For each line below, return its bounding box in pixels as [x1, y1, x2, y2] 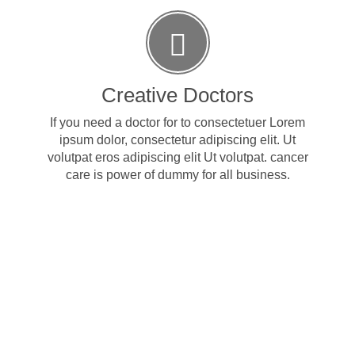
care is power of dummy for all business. [65, 168, 290, 181]
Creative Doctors [101, 83, 254, 107]
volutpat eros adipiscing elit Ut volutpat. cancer [47, 151, 308, 164]
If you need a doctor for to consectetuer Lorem [50, 116, 305, 129]
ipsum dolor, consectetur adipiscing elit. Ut [59, 133, 296, 147]
